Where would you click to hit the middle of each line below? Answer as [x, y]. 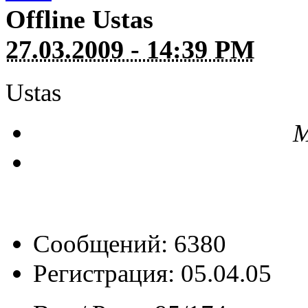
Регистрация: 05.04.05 [152, 273]
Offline [45, 19]
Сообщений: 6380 [130, 243]
